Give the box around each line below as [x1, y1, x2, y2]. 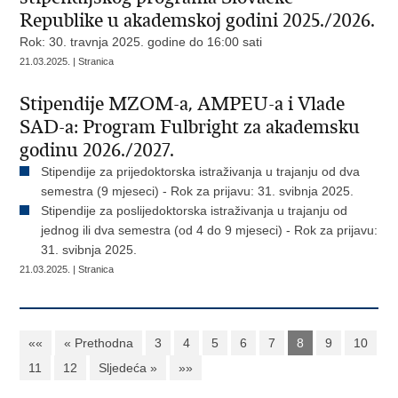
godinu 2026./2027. [20, 139, 175, 162]
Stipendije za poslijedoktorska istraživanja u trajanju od [41, 203, 348, 218]
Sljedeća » [99, 361, 158, 375]
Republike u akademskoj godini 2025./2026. [20, 9, 376, 32]
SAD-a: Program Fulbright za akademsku [20, 115, 361, 139]
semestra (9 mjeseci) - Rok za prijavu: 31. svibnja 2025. [41, 184, 354, 198]
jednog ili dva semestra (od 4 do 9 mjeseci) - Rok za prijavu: [41, 223, 378, 237]
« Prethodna [64, 336, 134, 350]
